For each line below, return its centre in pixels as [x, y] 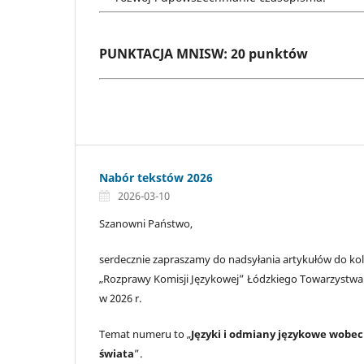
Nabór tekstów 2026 [156, 178]
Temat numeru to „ [145, 334]
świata [117, 354]
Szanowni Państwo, [146, 223]
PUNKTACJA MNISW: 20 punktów [204, 53]
